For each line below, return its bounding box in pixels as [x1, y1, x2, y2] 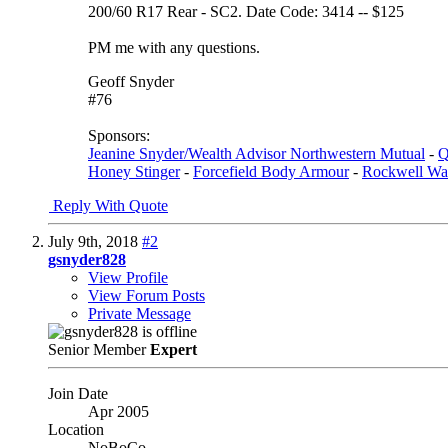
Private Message [88, 304, 191, 322]
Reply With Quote [49, 196, 168, 214]
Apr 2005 [88, 402, 149, 420]
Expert [150, 340, 197, 358]
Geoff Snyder [88, 72, 174, 90]
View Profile [88, 268, 168, 286]
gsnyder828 [48, 250, 126, 268]
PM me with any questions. [88, 38, 260, 56]
